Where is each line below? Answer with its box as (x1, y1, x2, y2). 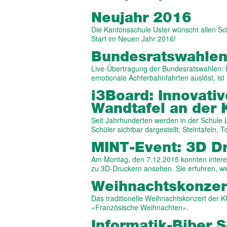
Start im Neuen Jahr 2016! (91, 33, 176, 44)
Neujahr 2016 (91, 11, 192, 26)
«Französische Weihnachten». (91, 202, 188, 213)
